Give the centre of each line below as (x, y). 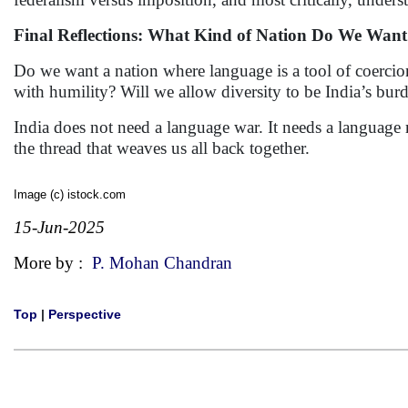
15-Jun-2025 (59, 227)
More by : (53, 263)
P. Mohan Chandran (162, 263)
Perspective (85, 314)
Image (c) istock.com (70, 194)
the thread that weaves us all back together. (162, 148)
